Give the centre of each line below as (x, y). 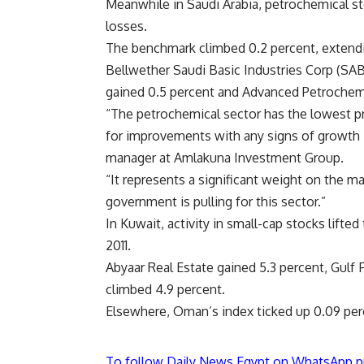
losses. (126, 26)
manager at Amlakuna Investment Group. (225, 158)
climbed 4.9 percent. (165, 290)
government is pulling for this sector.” (216, 202)
